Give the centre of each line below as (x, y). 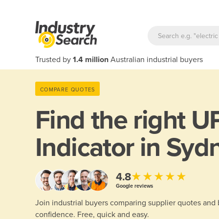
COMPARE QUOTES (68, 89)
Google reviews (134, 186)
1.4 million (91, 60)
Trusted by (54, 60)
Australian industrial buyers (156, 60)
